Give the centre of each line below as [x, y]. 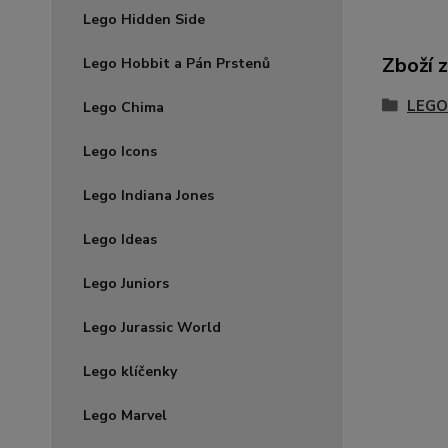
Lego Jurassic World [152, 327]
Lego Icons [120, 151]
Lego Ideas [120, 239]
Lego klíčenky [130, 371]
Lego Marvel [125, 415]
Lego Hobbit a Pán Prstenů [176, 63]
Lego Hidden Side [144, 19]
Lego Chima [123, 107]
